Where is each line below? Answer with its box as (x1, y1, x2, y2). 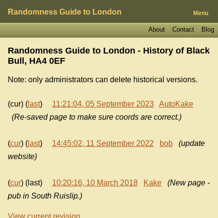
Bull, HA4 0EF (8, 55, 65, 66)
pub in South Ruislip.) (8, 192, 82, 200)
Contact (172, 25, 194, 33)
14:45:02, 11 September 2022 (52, 139, 154, 148)
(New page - (167, 179, 210, 187)
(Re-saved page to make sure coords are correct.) (12, 113, 182, 122)
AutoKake (159, 100, 193, 109)
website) (8, 152, 37, 161)
